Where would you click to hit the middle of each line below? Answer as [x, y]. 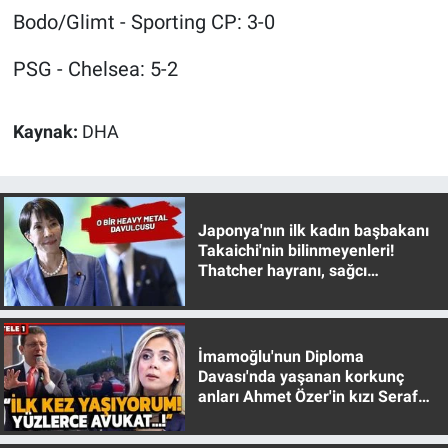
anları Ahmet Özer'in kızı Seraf [307, 396]
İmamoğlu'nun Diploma [280, 356]
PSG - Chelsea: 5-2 [95, 69]
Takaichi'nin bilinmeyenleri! [295, 251]
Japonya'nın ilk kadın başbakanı [313, 231]
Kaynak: [47, 132]
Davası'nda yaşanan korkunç [300, 376]
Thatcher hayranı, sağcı [282, 271]
